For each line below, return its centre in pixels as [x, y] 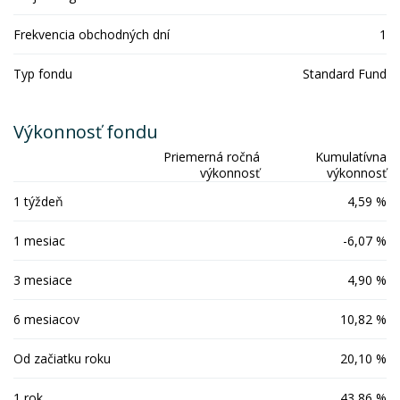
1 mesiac [39, 240]
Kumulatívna [351, 157]
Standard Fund [345, 73]
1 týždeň [38, 201]
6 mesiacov [46, 319]
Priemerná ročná [212, 157]
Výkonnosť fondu [86, 132]
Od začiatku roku [62, 358]
